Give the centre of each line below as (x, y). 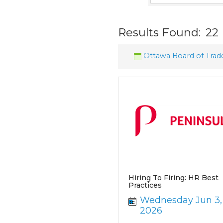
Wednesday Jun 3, (181, 200)
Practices (145, 185)
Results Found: (160, 32)
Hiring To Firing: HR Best (174, 178)
